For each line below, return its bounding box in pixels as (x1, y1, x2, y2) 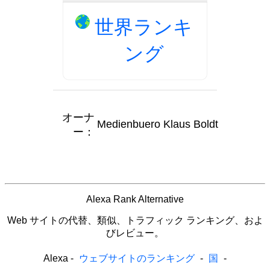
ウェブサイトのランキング (79, 253, 195, 263)
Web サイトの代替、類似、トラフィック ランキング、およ (7, 215, 263, 225)
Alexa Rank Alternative (86, 193, 184, 204)
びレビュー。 (106, 227, 164, 238)
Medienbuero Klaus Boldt (96, 118, 218, 130)
